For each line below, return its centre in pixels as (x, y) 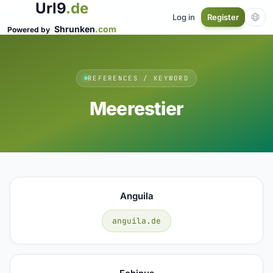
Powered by (30, 30)
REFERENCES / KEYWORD (138, 78)
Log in (184, 17)
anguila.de (136, 221)
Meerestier (136, 108)
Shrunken (75, 29)
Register (223, 17)
